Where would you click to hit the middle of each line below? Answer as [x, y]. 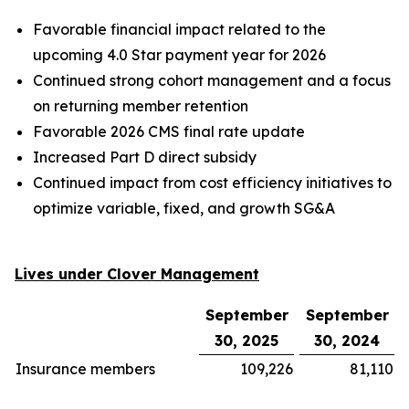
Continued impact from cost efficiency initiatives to [212, 183]
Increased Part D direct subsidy [145, 157]
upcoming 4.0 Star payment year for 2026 [179, 55]
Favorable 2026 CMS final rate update [169, 131]
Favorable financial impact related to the [179, 29]
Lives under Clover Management [137, 274]
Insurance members [85, 369]
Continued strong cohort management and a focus [212, 80]
